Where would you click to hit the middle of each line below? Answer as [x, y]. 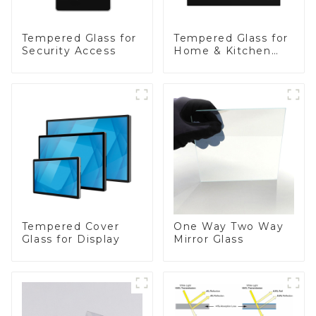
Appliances [205, 63]
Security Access [69, 50]
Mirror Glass [208, 239]
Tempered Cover [71, 226]
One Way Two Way [229, 226]
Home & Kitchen [222, 50]
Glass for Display [71, 239]
